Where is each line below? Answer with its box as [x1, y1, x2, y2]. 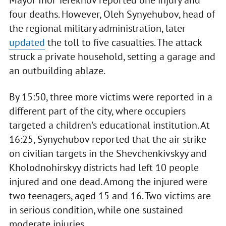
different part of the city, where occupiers [9, 104, 186, 118]
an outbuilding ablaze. [9, 64, 105, 77]
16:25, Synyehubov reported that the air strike [9, 132, 206, 146]
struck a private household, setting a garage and [9, 49, 215, 63]
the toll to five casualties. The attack [44, 35, 202, 49]
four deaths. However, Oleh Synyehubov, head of [9, 7, 215, 21]
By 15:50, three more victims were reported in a [9, 90, 212, 103]
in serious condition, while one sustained [9, 203, 183, 216]
